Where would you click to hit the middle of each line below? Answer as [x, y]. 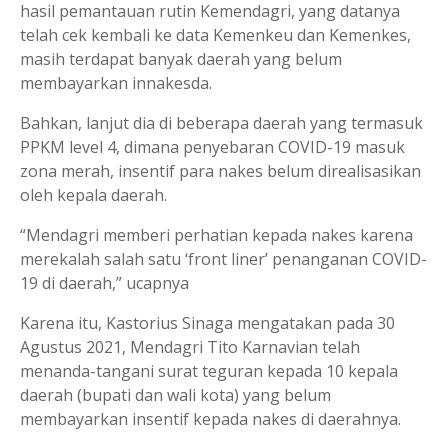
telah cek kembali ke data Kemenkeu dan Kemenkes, [215, 35]
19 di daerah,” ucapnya [104, 283]
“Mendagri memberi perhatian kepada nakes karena [216, 235]
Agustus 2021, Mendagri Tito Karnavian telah [190, 347]
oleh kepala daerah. [93, 195]
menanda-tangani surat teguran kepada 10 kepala [209, 371]
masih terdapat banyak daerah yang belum [181, 59]
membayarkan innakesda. [116, 83]
